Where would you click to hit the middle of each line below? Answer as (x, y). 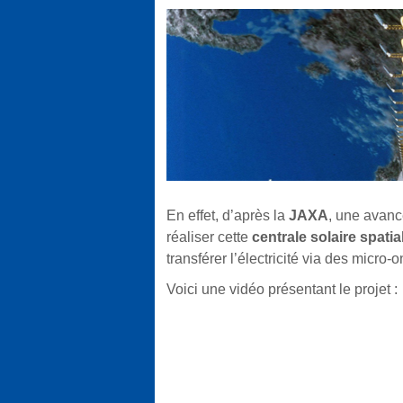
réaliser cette (210, 237)
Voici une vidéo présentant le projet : (282, 289)
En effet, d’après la (228, 215)
